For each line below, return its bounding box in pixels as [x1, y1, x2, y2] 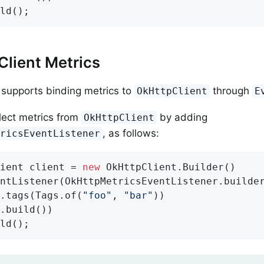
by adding [157, 111, 208, 124]
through [210, 85, 253, 97]
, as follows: [103, 127, 160, 140]
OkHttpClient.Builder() [100, 161, 236, 173]
